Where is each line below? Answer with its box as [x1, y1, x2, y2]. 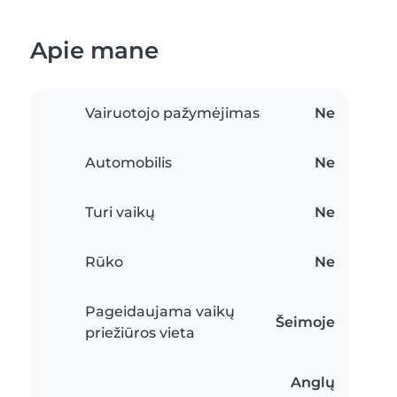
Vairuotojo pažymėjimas [85, 105, 260, 121]
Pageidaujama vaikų [85, 303, 235, 320]
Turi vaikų [85, 204, 155, 221]
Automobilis [85, 154, 172, 171]
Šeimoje [276, 314, 335, 331]
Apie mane [30, 36, 159, 64]
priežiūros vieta [85, 324, 195, 341]
